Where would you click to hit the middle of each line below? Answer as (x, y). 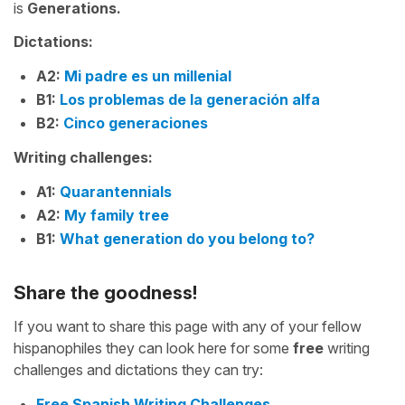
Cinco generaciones (136, 123)
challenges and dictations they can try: (138, 370)
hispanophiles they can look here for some (153, 348)
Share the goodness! (105, 293)
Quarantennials (116, 192)
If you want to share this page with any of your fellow (188, 326)
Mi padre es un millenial (148, 76)
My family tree (117, 215)
